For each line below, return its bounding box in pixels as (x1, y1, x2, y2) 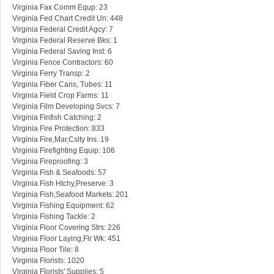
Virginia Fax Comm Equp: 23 (12, 3, 108, 12)
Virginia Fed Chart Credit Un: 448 (12, 14, 123, 23)
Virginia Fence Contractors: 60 (12, 58, 113, 67)
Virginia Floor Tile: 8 (12, 245, 79, 254)
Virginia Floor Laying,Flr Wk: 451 (12, 234, 120, 243)
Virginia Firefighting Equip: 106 (12, 146, 115, 155)
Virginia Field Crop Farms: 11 (12, 91, 109, 100)
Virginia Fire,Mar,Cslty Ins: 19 (12, 135, 109, 144)
